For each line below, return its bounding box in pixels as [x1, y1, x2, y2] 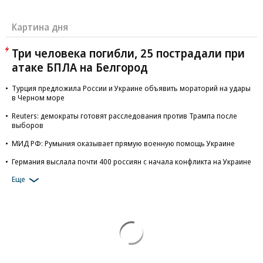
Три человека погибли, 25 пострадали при [12, 45, 245, 61]
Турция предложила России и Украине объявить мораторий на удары [12, 83, 251, 93]
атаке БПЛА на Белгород [12, 59, 148, 75]
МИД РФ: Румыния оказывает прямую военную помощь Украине [12, 138, 235, 149]
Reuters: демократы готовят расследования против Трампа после [12, 110, 237, 121]
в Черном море [12, 92, 65, 103]
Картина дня [12, 21, 68, 33]
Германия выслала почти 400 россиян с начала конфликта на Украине [12, 156, 251, 167]
